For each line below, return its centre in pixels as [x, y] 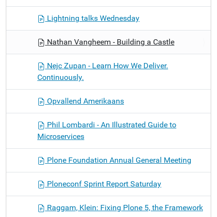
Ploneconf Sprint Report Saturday [103, 184]
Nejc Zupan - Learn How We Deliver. [107, 66]
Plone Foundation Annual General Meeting [118, 160]
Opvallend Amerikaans [85, 101]
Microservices [61, 136]
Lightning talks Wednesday [92, 18]
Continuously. [61, 77]
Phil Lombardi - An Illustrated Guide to [111, 125]
